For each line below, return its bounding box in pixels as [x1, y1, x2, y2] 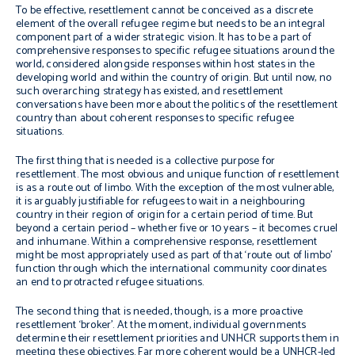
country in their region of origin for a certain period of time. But [16, 206, 314, 224]
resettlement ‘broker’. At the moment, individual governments [16, 316, 307, 334]
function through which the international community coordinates [16, 260, 327, 278]
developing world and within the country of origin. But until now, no [16, 69, 332, 87]
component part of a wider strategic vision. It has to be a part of [16, 29, 311, 47]
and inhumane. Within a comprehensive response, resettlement [16, 233, 318, 251]
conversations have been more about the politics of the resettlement [16, 96, 338, 114]
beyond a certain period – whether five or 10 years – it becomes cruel [16, 219, 338, 238]
